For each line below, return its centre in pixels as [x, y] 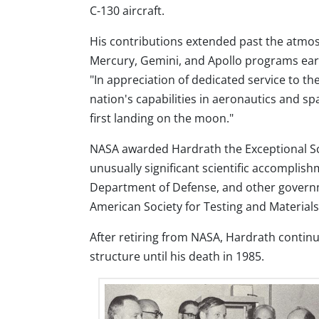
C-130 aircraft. [127, 11]
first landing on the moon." [162, 118]
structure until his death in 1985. [177, 256]
